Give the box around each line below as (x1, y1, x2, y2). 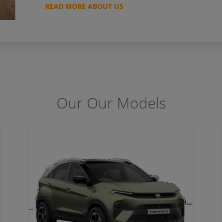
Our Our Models (56, 92, 166, 113)
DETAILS (102, 199, 126, 208)
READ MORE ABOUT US (45, 1, 123, 11)
